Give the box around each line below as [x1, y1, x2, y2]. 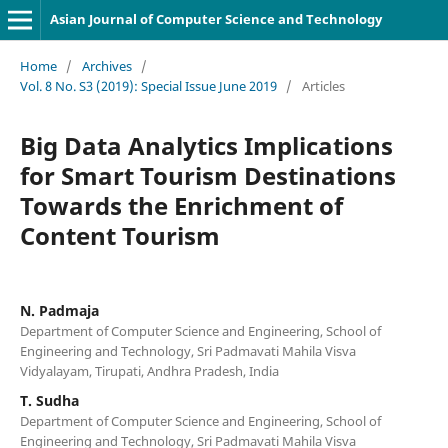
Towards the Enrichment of [19, 188, 343, 222]
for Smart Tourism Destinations [19, 158, 396, 192]
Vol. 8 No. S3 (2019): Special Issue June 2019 [19, 76, 277, 95]
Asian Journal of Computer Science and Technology [49, 10, 382, 28]
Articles [301, 76, 345, 95]
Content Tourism [19, 218, 220, 252]
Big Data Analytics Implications [19, 128, 393, 162]
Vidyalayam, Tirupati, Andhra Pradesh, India [19, 361, 279, 380]
